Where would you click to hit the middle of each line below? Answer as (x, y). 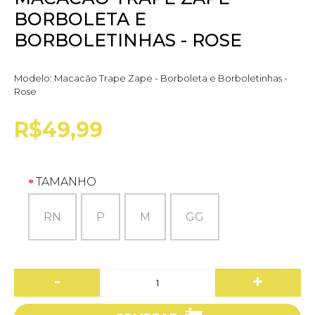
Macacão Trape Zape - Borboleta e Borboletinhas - (171, 78)
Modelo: (34, 78)
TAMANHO (66, 181)
